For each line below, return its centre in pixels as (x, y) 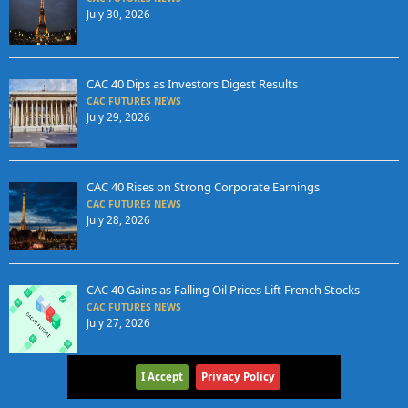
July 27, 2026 (118, 323)
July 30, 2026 (118, 15)
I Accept (162, 377)
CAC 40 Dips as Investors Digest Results (192, 84)
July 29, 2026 (118, 117)
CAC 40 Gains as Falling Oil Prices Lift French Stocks (223, 290)
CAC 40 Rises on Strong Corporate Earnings (203, 187)
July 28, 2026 (118, 220)
